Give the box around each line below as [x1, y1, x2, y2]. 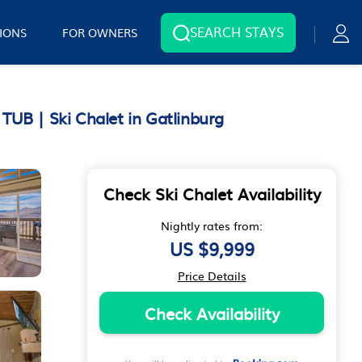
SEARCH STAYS [190, 22, 284, 41]
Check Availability [144, 301, 280, 325]
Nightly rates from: [161, 217, 263, 234]
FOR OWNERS [62, 24, 138, 40]
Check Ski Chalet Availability [103, 181, 321, 205]
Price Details [177, 267, 246, 284]
